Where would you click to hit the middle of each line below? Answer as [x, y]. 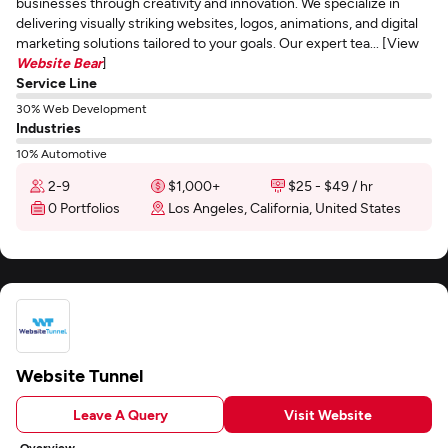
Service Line [56, 82]
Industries [48, 127]
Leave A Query [120, 414]
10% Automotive [61, 153]
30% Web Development [81, 108]
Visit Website [328, 414]
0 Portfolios [84, 207]
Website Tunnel [79, 375]
